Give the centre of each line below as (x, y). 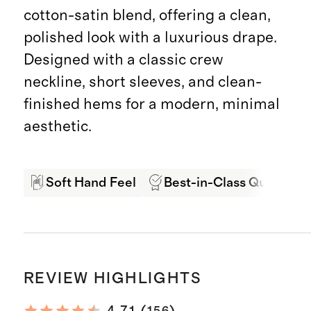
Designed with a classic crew (123, 60)
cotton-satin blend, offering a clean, (147, 16)
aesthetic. (57, 127)
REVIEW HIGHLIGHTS (112, 279)
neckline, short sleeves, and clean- (142, 82)
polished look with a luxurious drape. (150, 38)
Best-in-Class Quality (228, 183)
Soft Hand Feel (91, 183)
